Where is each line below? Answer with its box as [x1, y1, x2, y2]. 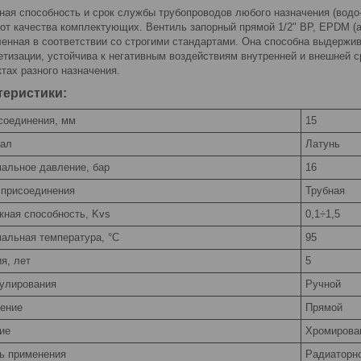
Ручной [305, 278, 341, 291]
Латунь [305, 138, 340, 151]
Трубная [305, 185, 345, 197]
